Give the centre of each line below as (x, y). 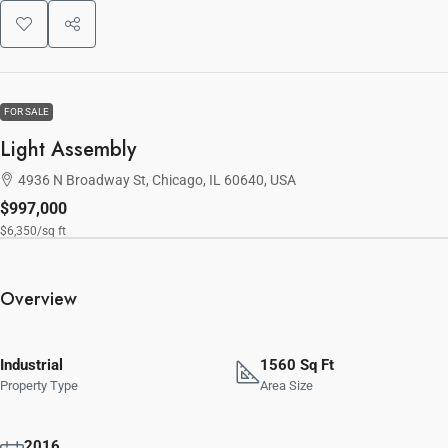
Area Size (286, 385)
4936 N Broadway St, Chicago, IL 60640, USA (157, 179)
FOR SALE (26, 111)
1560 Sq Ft (297, 364)
